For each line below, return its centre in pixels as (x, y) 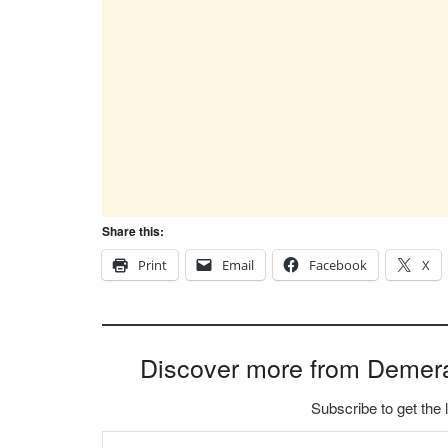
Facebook (338, 264)
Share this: (133, 230)
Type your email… (128, 429)
